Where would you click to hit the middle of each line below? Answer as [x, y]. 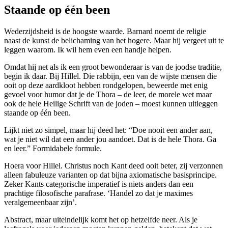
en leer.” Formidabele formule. [53, 148]
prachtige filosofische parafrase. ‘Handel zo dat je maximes [98, 193]
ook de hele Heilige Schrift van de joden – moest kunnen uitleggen [111, 103]
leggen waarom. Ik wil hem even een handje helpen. [89, 49]
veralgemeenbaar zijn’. [41, 202]
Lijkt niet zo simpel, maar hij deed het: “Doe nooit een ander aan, [108, 130]
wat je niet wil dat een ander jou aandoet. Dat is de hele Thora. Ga [110, 139]
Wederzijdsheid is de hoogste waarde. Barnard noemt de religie [105, 31]
